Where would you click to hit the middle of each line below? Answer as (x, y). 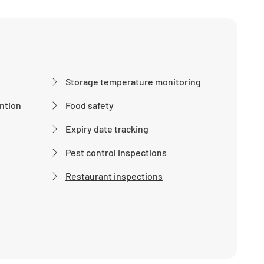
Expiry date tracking (107, 129)
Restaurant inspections (114, 176)
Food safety (90, 105)
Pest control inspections (116, 152)
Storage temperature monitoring (133, 82)
